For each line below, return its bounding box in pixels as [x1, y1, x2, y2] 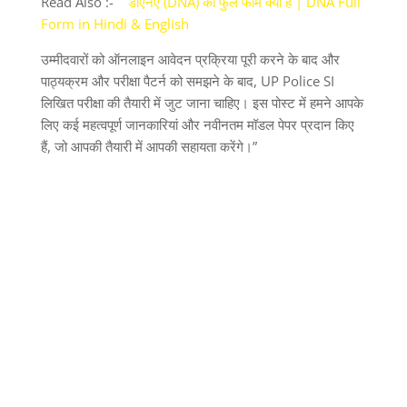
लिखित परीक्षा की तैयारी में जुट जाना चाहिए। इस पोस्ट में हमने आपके [40, 93, 363, 112]
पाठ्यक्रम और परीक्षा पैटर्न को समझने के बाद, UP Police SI [40, 71, 334, 90]
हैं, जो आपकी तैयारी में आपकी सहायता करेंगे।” [40, 136, 257, 155]
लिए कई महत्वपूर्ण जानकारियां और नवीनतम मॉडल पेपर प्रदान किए [40, 114, 354, 134]
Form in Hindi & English [40, 14, 189, 33]
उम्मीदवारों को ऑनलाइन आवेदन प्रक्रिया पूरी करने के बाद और [40, 49, 340, 68]
